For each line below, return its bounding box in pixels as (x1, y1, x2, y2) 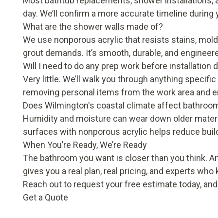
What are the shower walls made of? (23, 21, 163, 32)
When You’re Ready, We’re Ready (23, 140, 147, 150)
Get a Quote (23, 192, 68, 202)
